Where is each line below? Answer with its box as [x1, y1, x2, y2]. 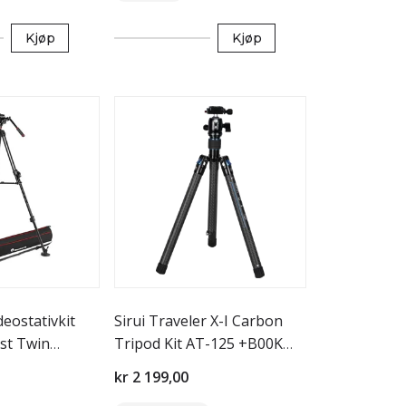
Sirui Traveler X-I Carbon [114, 311, 283, 331]
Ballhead [114, 356, 173, 376]
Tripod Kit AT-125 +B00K [114, 333, 283, 353]
